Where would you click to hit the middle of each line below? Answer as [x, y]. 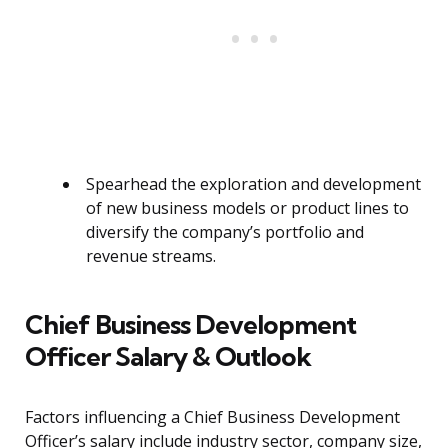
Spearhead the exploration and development [253, 184]
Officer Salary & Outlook [168, 357]
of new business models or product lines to [247, 208]
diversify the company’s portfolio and [225, 232]
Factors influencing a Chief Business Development [212, 417]
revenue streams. [151, 256]
